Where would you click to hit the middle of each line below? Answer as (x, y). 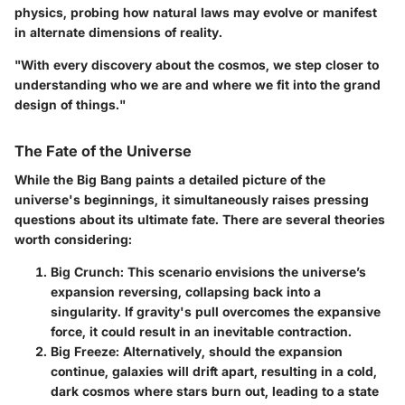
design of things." (70, 104)
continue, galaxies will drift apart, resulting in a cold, (214, 371)
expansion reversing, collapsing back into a (186, 291)
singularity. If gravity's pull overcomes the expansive (216, 311)
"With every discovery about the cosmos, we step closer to (197, 64)
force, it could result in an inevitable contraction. (201, 331)
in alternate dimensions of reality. (118, 32)
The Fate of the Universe (103, 151)
